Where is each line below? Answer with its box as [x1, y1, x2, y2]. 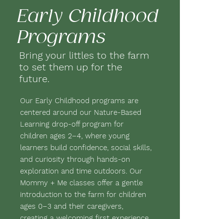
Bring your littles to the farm [19, 49, 149, 61]
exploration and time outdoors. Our [20, 167, 142, 175]
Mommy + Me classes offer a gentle [20, 178, 143, 187]
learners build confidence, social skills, [20, 143, 152, 152]
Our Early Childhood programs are [20, 96, 138, 105]
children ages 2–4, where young [20, 131, 130, 140]
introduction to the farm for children [20, 190, 146, 199]
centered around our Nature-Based [20, 108, 141, 117]
